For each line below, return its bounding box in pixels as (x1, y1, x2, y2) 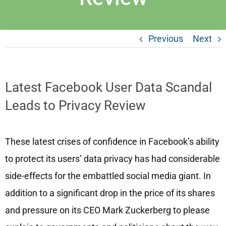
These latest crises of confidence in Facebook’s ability (5, 136, 219, 147)
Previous (148, 33, 183, 44)
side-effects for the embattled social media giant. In (5, 170, 211, 181)
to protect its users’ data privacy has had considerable (5, 153, 220, 164)
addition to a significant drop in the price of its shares (5, 187, 215, 198)
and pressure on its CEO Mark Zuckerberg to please (5, 204, 210, 215)
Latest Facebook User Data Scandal (5, 80, 212, 95)
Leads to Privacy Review (5, 98, 146, 114)
